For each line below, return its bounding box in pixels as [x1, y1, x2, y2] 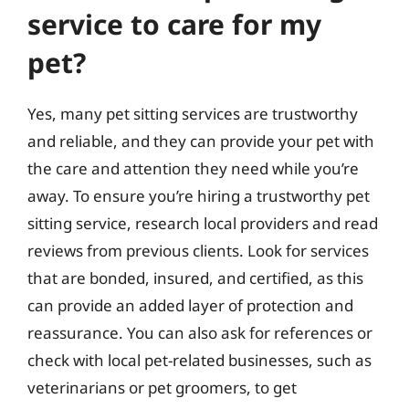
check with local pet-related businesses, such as [27, 349, 372, 371]
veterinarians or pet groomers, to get [27, 376, 297, 398]
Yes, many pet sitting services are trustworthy [27, 102, 358, 124]
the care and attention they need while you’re [27, 157, 359, 179]
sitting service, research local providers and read [27, 212, 378, 234]
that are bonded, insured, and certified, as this [27, 267, 363, 288]
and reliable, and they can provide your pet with [27, 130, 374, 152]
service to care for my [27, 5, 321, 43]
